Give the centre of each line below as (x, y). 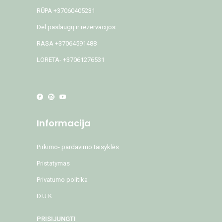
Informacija (64, 123)
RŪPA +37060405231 (66, 10)
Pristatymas (53, 163)
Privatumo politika (62, 179)
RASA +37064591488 (67, 43)
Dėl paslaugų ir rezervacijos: (77, 27)
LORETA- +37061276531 (71, 59)
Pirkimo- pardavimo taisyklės (78, 147)
